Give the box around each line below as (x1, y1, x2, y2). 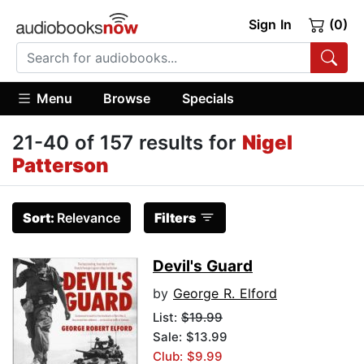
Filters (154, 210, 196, 227)
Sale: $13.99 (153, 329, 227, 345)
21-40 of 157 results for (12, 131, 242, 155)
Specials (181, 89, 234, 106)
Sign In (248, 16, 292, 32)
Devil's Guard (153, 257, 253, 276)
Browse (103, 89, 151, 106)
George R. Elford (173, 285, 277, 302)
